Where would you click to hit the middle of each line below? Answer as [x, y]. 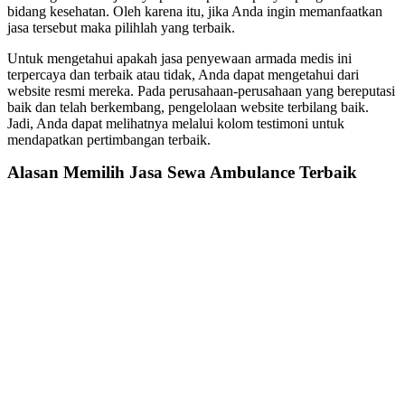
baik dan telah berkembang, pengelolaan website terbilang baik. [188, 107]
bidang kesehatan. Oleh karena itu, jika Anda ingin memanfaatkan [195, 11]
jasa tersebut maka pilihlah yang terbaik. [121, 27]
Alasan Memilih [68, 172]
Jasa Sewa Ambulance [214, 172]
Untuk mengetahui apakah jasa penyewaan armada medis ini [179, 58]
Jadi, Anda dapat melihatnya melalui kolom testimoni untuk [176, 123]
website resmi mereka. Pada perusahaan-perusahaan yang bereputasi [201, 90]
